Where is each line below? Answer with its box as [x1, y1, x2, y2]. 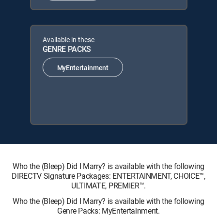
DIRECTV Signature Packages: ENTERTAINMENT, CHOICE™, [12, 170, 205, 181]
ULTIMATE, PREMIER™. [71, 180, 146, 191]
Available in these [42, 35, 94, 44]
